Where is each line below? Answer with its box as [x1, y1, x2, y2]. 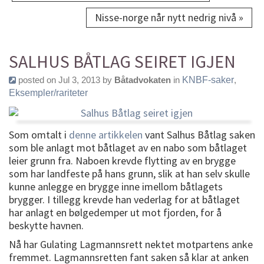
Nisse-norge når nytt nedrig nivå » [95, 11, 243, 25]
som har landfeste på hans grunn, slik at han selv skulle [9, 167, 250, 181]
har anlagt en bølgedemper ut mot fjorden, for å [9, 206, 222, 220]
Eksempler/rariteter [9, 88, 88, 98]
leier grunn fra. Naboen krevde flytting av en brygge [9, 154, 236, 168]
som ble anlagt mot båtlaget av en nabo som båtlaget [9, 141, 247, 155]
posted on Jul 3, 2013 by [16, 75, 114, 85]
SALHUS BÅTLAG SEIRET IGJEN [9, 50, 236, 73]
